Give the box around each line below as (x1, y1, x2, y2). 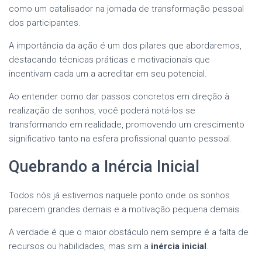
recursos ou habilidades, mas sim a (9, 240, 151, 251)
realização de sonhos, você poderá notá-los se (9, 105, 195, 116)
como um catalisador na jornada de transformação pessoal (9, 3, 244, 14)
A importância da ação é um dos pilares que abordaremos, (9, 40, 242, 51)
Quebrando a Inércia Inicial (9, 157, 199, 176)
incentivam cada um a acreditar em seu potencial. (9, 68, 207, 79)
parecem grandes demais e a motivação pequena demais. (9, 204, 242, 215)
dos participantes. (9, 17, 81, 28)
